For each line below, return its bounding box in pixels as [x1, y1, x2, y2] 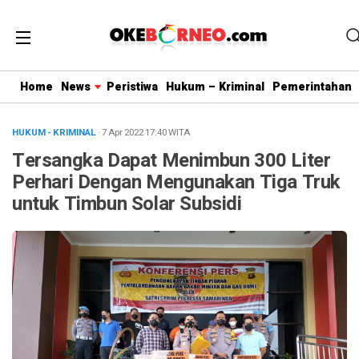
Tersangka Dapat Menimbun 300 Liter [12, 147, 331, 175]
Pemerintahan [272, 79, 352, 95]
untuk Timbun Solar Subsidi [12, 190, 242, 218]
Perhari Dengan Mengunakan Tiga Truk [12, 168, 341, 196]
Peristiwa [107, 79, 158, 95]
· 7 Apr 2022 [98, 126, 145, 139]
